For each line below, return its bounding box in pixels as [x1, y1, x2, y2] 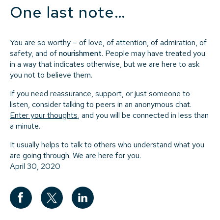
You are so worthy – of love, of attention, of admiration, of [10, 37, 207, 48]
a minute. [10, 120, 40, 131]
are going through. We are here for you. [10, 150, 141, 161]
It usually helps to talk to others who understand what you [10, 139, 204, 150]
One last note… [10, 1, 126, 23]
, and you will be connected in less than [78, 110, 209, 120]
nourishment [59, 48, 102, 58]
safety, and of [10, 48, 59, 58]
